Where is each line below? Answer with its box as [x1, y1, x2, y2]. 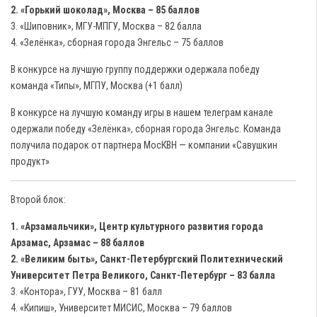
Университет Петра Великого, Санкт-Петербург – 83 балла [11, 270, 275, 281]
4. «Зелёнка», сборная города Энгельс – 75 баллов [11, 37, 224, 48]
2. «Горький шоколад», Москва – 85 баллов [11, 4, 200, 16]
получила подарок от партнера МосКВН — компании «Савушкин [11, 139, 277, 151]
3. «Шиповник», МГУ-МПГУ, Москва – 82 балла [11, 21, 202, 32]
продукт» [11, 156, 50, 167]
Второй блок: [11, 194, 66, 205]
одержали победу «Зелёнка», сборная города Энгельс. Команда [11, 123, 281, 134]
